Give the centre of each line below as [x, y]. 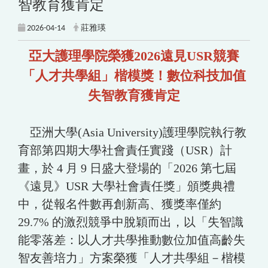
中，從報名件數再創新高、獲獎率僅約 [120, 204]
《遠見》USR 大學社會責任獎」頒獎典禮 [127, 186]
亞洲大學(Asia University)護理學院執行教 [132, 132]
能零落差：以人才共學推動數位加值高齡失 [132, 240]
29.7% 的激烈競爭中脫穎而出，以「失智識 [131, 222]
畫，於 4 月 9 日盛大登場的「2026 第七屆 [127, 168]
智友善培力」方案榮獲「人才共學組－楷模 [132, 258]
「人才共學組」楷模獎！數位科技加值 [134, 75]
